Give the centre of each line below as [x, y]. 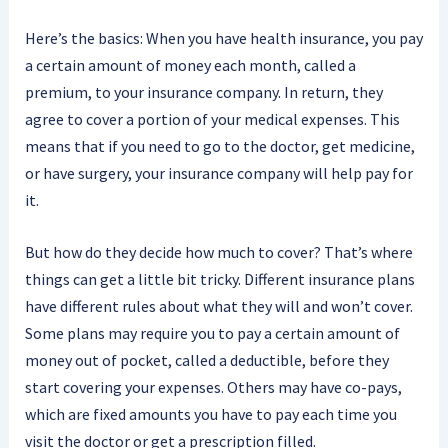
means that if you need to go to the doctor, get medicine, [219, 145]
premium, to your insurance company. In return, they [203, 91]
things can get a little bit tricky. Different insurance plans [219, 279]
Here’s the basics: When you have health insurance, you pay [223, 37]
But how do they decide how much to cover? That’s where [218, 252]
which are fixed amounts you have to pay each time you [210, 414]
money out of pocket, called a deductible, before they [206, 360]
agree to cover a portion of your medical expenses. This [212, 118]
